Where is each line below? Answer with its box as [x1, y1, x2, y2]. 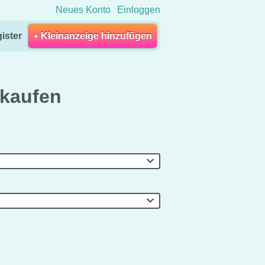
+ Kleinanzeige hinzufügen [33, 30, 152, 41]
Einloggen [117, 5, 160, 15]
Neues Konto [55, 5, 111, 15]
